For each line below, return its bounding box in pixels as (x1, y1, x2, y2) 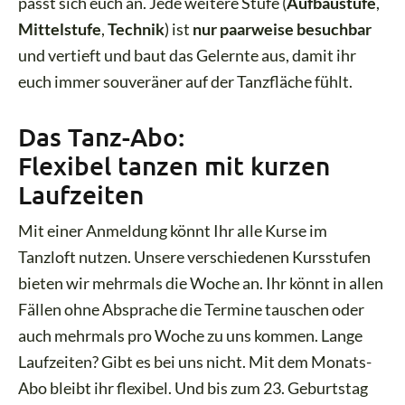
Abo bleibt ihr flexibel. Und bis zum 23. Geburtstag (18, 378, 369, 399)
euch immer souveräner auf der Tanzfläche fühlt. (18, 71, 353, 91)
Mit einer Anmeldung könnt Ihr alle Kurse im (18, 221, 328, 241)
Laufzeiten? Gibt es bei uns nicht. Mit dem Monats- (18, 352, 372, 372)
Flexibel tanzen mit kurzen (18, 150, 331, 182)
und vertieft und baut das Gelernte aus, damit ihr (18, 44, 357, 65)
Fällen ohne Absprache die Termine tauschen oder (18, 299, 365, 320)
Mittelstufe (18, 18, 102, 39)
